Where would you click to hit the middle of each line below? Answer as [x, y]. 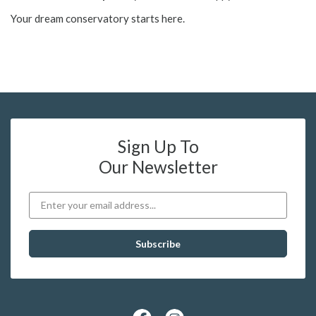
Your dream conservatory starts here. [98, 18]
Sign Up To [158, 146]
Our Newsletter [158, 166]
